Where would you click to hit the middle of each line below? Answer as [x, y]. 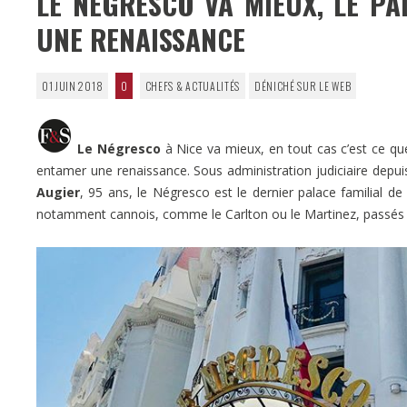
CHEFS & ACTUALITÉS [193, 85]
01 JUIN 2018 [72, 85]
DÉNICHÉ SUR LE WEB [303, 85]
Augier [58, 192]
